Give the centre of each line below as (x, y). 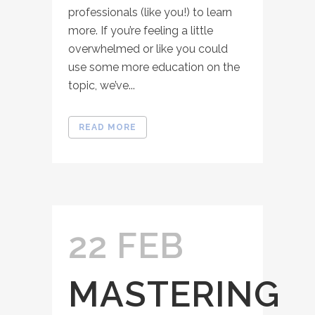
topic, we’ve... (102, 85)
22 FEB (126, 245)
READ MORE (108, 127)
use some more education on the (154, 67)
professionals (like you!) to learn (150, 12)
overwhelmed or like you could (148, 49)
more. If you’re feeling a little (141, 30)
